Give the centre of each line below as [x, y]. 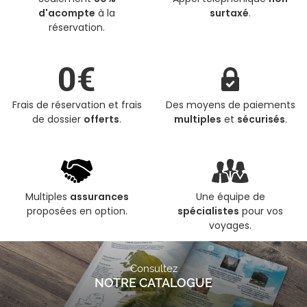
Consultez [153, 269]
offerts [101, 120]
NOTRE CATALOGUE [153, 283]
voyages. [230, 226]
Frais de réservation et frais [77, 105]
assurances [99, 197]
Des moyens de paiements [230, 105]
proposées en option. [77, 211]
